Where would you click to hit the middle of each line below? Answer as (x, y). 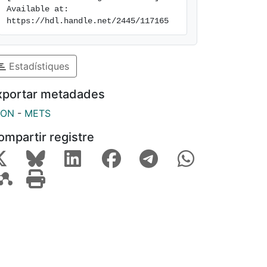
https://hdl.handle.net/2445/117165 (88, 21)
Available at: (38, 9)
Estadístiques (38, 66)
